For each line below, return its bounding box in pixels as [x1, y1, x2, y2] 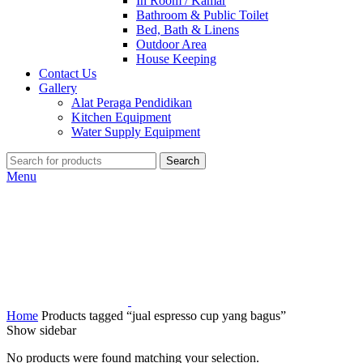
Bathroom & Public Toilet [136, 8, 268, 22]
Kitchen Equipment [71, 110, 171, 124]
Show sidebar [6, 323, 76, 337]
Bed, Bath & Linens [136, 23, 239, 36]
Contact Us [39, 66, 96, 80]
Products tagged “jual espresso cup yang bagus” [38, 309, 286, 322]
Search [166, 155, 199, 167]
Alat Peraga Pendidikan [71, 96, 192, 109]
